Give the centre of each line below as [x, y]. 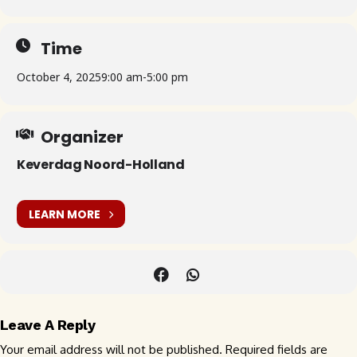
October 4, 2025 [59, 77]
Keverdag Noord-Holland [101, 165]
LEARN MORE [65, 214]
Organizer [82, 137]
